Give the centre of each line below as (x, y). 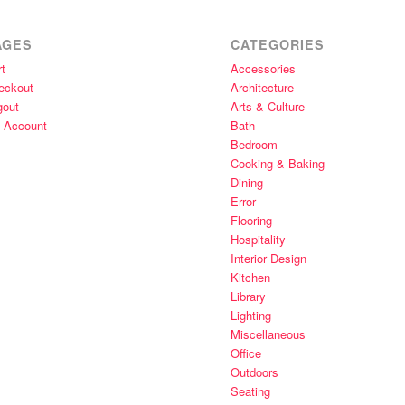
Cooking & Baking (277, 164)
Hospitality (258, 240)
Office (245, 353)
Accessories (263, 69)
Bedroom (254, 145)
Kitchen (250, 278)
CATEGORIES (277, 45)
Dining (246, 183)
